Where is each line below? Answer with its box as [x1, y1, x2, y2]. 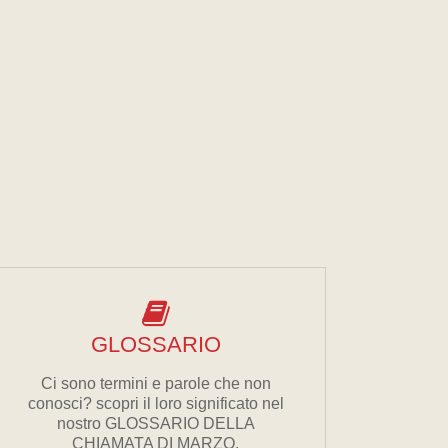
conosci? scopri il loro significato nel [27, 395, 284, 412]
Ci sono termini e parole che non [40, 375, 271, 392]
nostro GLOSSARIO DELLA [56, 415, 255, 432]
